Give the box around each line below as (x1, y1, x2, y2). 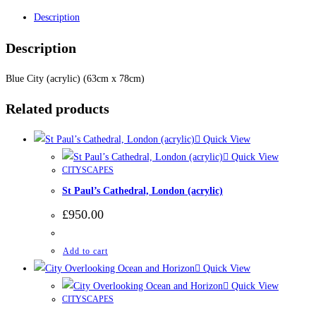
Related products (6, 101, 109, 117)
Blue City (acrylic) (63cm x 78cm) (6, 73, 145, 84)
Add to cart (63, 245, 108, 256)
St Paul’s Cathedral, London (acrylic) (62, 186, 223, 197)
